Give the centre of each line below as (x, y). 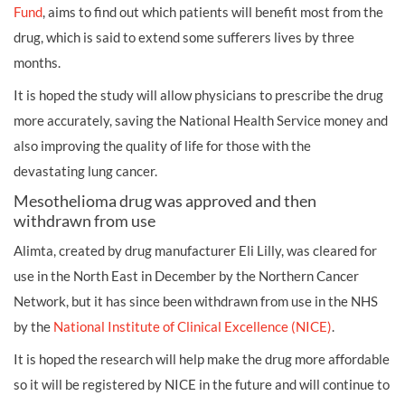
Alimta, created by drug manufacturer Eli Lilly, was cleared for (195, 250)
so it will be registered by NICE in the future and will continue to (202, 384)
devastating (49, 171)
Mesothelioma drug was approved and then (165, 201)
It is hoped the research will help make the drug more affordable (202, 359)
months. (37, 62)
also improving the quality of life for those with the (162, 146)
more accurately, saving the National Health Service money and (201, 120)
